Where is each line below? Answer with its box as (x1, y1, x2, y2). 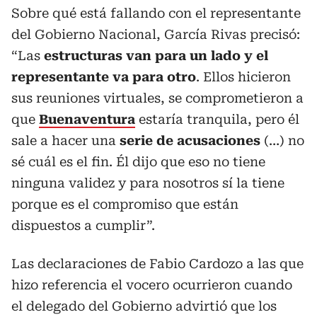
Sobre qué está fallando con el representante (11, 5, 301, 21)
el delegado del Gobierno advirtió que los (11, 298, 277, 313)
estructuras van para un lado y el (40, 47, 268, 63)
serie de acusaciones (120, 132, 260, 148)
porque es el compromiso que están (11, 196, 238, 212)
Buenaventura (39, 111, 135, 127)
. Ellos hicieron (196, 69, 291, 84)
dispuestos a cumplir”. (11, 217, 155, 233)
